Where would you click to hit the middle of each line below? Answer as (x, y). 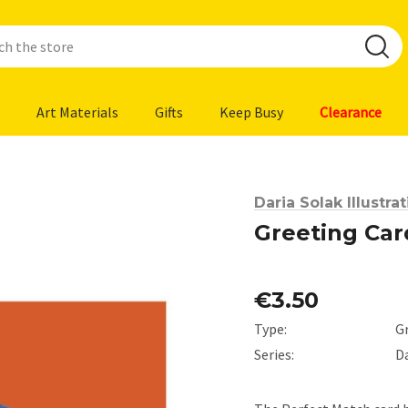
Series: (274, 354)
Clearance (351, 112)
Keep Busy (251, 112)
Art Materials (77, 112)
